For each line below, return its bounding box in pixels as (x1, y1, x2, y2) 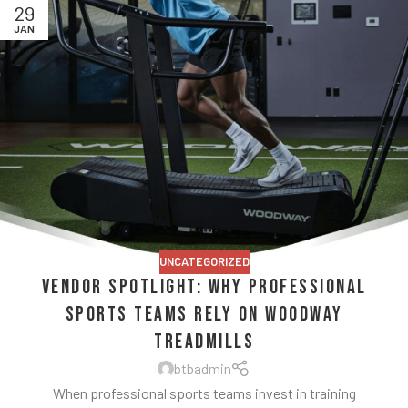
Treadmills (154, 329, 254, 354)
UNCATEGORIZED (158, 253, 250, 269)
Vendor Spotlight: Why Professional (41, 274, 367, 300)
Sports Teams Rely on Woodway (65, 301, 343, 327)
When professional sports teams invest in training (52, 383, 356, 402)
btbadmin (173, 360, 231, 378)
